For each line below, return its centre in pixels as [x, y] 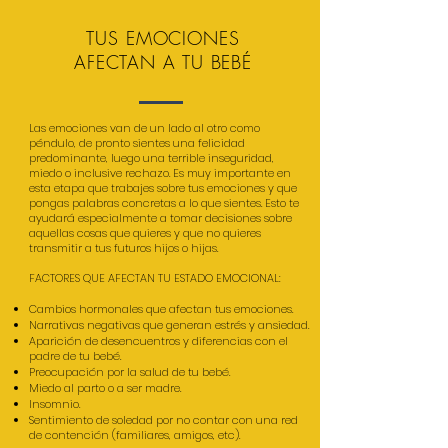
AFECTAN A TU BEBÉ [163, 62]
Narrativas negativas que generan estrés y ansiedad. [169, 325]
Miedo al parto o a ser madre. [105, 388]
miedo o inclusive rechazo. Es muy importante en [160, 173]
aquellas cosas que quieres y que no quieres [145, 233]
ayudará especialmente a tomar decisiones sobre [160, 218]
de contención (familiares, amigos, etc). [134, 435]
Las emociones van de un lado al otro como [144, 128]
